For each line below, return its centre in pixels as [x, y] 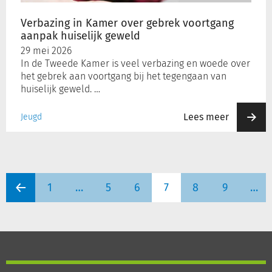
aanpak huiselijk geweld [80, 36]
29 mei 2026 [46, 51]
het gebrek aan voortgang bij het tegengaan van [124, 76]
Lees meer [206, 117]
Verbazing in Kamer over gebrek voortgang [127, 23]
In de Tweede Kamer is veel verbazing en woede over [135, 63]
